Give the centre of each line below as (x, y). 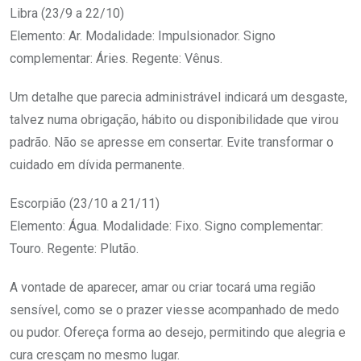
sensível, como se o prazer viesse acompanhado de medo (174, 310)
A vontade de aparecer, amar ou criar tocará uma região (163, 288)
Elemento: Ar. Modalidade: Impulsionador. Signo (143, 36)
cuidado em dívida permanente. (97, 165)
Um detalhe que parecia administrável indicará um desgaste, (178, 98)
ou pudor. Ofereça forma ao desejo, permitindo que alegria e (178, 333)
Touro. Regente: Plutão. (74, 249)
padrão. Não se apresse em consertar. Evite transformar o (172, 143)
